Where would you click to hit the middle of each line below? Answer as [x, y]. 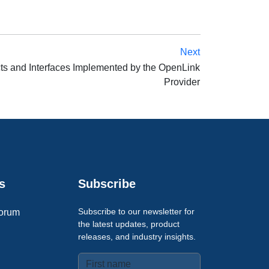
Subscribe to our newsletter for [136, 211]
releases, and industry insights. [137, 237]
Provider [182, 82]
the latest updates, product [129, 224]
